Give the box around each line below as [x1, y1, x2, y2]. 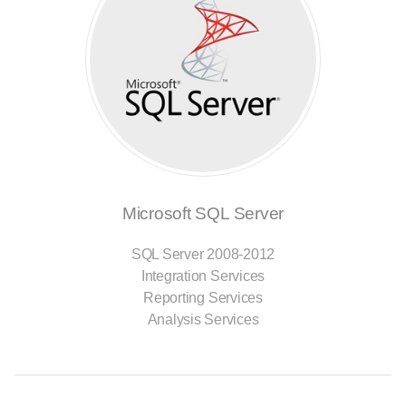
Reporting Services [143, 289, 263, 305]
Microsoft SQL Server [121, 203, 285, 223]
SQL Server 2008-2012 [130, 246, 275, 262]
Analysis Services [147, 311, 259, 327]
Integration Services [140, 267, 266, 284]
